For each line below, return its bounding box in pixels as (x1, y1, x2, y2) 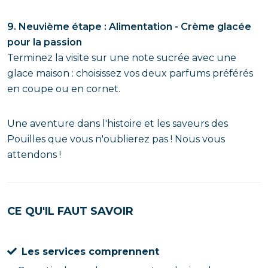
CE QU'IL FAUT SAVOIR (7, 205, 133, 218)
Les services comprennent (22, 246, 159, 257)
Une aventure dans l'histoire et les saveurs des (7, 118, 228, 129)
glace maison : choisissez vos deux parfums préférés (7, 68, 253, 79)
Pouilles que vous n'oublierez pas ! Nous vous (7, 133, 225, 145)
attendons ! (7, 149, 61, 160)
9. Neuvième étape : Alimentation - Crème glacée (7, 21, 251, 32)
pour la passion (7, 36, 82, 48)
